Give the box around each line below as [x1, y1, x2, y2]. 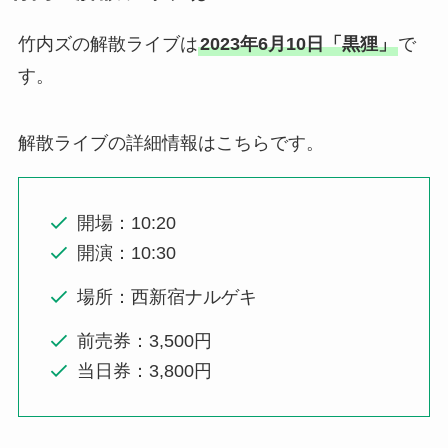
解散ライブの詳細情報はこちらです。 [17, 133, 324, 154]
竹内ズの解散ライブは [17, 33, 198, 54]
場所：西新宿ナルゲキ [77, 286, 258, 307]
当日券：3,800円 [77, 361, 213, 382]
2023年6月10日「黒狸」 [199, 33, 396, 54]
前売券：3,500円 [77, 330, 213, 351]
